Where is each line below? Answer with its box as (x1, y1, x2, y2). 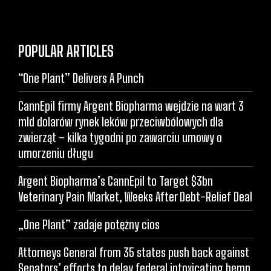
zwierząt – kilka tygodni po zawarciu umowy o (18, 129, 222, 145)
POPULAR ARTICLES (18, 42, 114, 60)
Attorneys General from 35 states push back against (18, 244, 249, 260)
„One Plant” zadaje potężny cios (18, 217, 160, 232)
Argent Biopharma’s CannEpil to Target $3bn (18, 173, 213, 188)
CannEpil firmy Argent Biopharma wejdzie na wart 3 (18, 98, 244, 113)
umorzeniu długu (18, 145, 93, 160)
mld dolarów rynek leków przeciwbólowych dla (18, 114, 223, 129)
